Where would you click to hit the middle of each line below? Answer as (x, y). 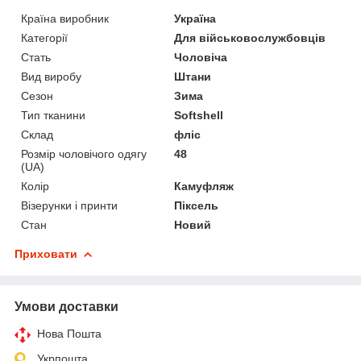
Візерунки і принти (69, 205)
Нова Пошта (69, 333)
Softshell (199, 115)
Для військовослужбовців (250, 37)
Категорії (44, 37)
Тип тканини (53, 115)
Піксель (197, 205)
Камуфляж (204, 186)
